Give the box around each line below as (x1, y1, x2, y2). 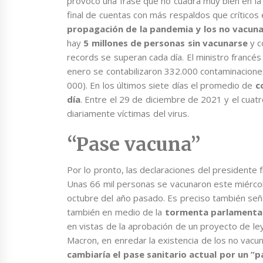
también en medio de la (67, 206, 163, 218)
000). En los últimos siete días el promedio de (67, 79, 255, 91)
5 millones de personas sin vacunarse (83, 36, 251, 49)
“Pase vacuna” (67, 133, 201, 157)
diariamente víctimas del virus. (67, 107, 189, 119)
